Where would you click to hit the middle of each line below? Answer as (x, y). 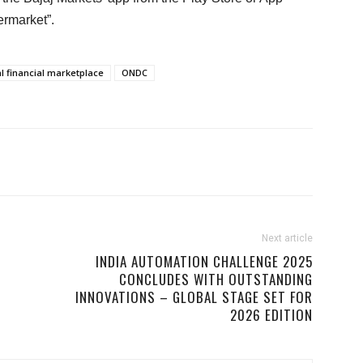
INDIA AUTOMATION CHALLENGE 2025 (204, 261)
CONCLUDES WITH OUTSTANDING (216, 279)
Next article (287, 238)
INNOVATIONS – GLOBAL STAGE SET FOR (194, 297)
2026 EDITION (271, 315)
